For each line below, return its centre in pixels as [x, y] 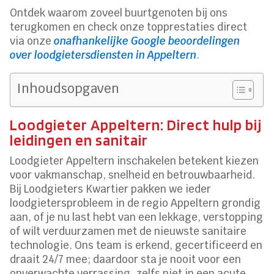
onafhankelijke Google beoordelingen [147, 41]
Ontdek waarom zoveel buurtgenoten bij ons [119, 13]
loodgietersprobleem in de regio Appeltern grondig [135, 203]
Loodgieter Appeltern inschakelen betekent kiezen [135, 161]
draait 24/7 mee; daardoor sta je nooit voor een [126, 259]
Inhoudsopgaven [68, 88]
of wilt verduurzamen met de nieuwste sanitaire [128, 231]
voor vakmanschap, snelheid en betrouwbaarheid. [133, 175]
